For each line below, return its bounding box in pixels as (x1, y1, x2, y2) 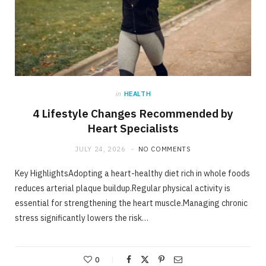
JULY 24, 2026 (75, 145, 126, 154)
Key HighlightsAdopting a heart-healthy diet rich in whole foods (15, 168, 250, 179)
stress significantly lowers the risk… (15, 213, 148, 224)
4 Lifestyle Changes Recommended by (33, 106, 233, 121)
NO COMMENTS (138, 145, 191, 154)
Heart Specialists (87, 121, 179, 136)
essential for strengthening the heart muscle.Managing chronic (15, 198, 248, 209)
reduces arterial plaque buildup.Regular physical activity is (15, 183, 230, 194)
